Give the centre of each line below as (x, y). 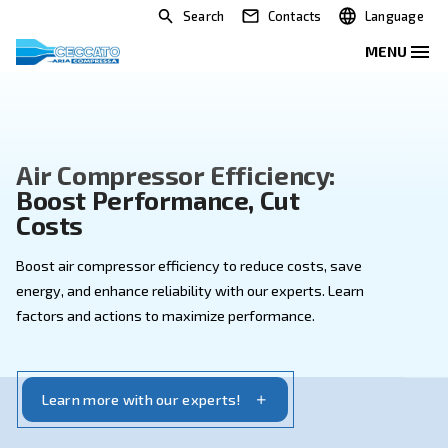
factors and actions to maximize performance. (207, 394)
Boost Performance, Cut (197, 249)
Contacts (368, 20)
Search (254, 20)
